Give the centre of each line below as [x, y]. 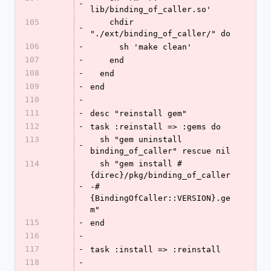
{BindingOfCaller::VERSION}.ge [160, 198]
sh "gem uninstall [95, 139]
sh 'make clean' [158, 47]
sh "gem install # [95, 164]
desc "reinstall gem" [139, 113]
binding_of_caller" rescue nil [160, 151]
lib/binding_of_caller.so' [151, 9]
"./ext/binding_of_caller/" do [160, 34]
